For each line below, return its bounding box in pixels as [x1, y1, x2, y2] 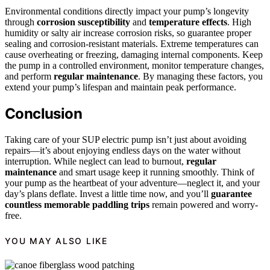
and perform [5, 71, 54, 82]
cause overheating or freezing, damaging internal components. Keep [5, 49, 263, 60]
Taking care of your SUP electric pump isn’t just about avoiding [5, 134, 246, 145]
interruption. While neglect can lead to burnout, [5, 156, 186, 167]
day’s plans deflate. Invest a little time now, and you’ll [5, 189, 211, 199]
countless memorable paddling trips [5, 199, 149, 210]
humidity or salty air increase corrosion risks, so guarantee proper [5, 28, 251, 39]
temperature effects [149, 17, 227, 28]
